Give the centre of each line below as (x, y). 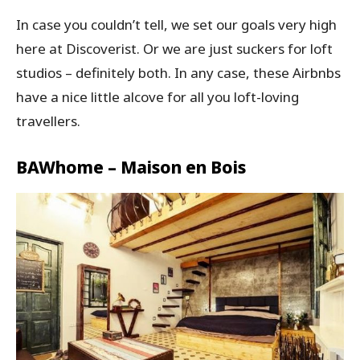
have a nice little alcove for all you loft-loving (157, 96)
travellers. (48, 121)
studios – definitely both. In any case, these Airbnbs (178, 72)
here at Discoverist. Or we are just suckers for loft (174, 48)
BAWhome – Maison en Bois (131, 167)
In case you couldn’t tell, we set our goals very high (176, 24)
